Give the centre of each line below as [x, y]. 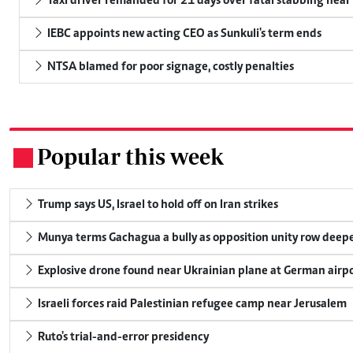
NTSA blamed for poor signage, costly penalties [169, 67]
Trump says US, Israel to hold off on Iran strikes [157, 205]
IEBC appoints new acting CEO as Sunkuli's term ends [183, 34]
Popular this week [130, 157]
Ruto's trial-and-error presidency [122, 338]
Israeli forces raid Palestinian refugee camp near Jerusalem [191, 305]
